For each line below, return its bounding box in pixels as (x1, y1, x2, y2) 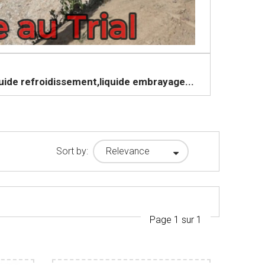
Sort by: (56, 146, 89, 157)
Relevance (106, 145, 150, 157)
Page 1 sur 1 (150, 214, 202, 225)
